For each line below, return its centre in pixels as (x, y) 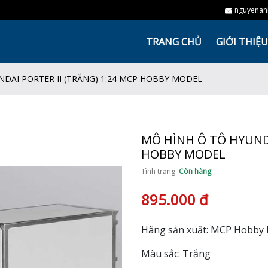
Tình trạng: (160, 172)
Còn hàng (195, 172)
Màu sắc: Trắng (176, 254)
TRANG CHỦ (174, 42)
